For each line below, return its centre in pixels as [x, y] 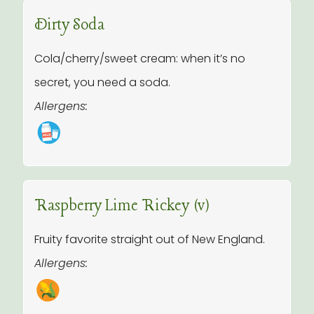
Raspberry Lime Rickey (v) [122, 206]
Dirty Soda [69, 25]
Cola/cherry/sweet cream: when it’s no [140, 59]
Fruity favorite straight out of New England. [150, 239]
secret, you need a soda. [102, 82]
